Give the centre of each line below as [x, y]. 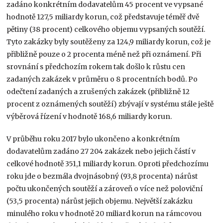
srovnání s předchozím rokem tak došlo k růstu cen [96, 66]
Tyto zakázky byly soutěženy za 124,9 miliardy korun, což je [109, 42]
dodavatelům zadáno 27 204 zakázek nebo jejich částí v [101, 151]
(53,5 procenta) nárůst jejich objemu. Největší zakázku [100, 201]
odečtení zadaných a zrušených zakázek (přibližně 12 [98, 91]
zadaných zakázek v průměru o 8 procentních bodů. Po [102, 79]
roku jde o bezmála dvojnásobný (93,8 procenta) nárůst [102, 176]
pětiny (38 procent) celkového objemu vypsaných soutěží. [106, 29]
